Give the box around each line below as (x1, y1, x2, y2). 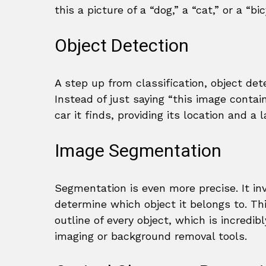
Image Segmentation (55, 138, 221, 164)
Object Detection (55, 33, 189, 59)
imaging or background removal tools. (55, 230, 247, 242)
